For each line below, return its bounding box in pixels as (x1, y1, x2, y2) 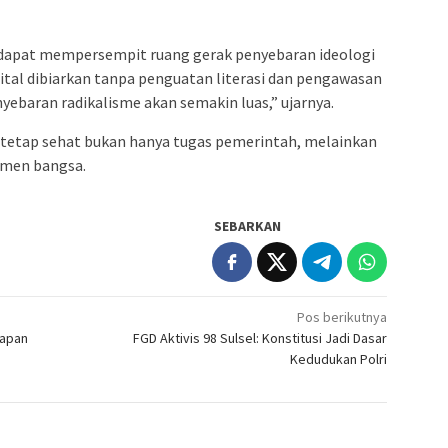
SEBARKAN (214, 216, 282, 235)
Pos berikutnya (297, 307, 388, 326)
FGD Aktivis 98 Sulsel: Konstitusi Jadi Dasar (133, 328, 388, 347)
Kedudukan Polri (290, 349, 388, 368)
